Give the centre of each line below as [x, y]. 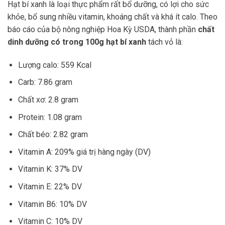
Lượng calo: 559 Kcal [54, 65]
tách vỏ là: [164, 42]
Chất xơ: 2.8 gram [48, 99]
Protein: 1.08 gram [50, 117]
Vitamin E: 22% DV [50, 186]
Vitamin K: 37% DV [50, 169]
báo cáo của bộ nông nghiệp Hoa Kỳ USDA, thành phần [103, 29]
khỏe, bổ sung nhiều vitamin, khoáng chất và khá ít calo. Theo [113, 17]
